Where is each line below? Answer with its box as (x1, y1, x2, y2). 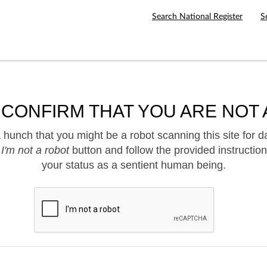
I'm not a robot (1, 144, 69, 157)
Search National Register (152, 13, 243, 21)
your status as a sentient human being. (41, 159, 226, 172)
